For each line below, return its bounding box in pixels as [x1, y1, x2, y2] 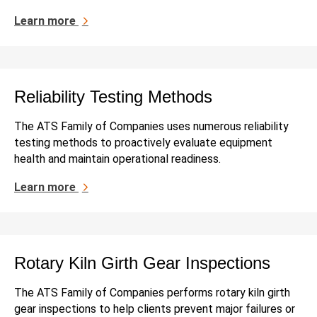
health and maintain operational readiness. [14, 151, 221, 166]
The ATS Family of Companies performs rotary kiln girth [14, 285, 290, 299]
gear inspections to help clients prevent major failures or [14, 301, 295, 316]
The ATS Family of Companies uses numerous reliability [14, 119, 289, 133]
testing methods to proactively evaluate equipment [14, 135, 272, 149]
